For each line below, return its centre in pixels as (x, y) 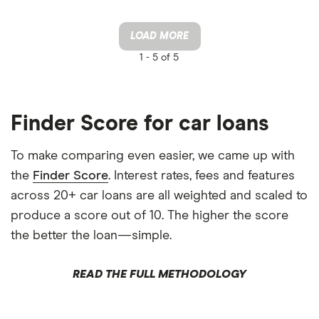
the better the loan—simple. (91, 235)
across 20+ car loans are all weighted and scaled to (159, 195)
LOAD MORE (159, 36)
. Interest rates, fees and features (202, 176)
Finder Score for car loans (140, 124)
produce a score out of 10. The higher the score (150, 215)
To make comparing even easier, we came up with (153, 156)
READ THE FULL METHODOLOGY (159, 274)
